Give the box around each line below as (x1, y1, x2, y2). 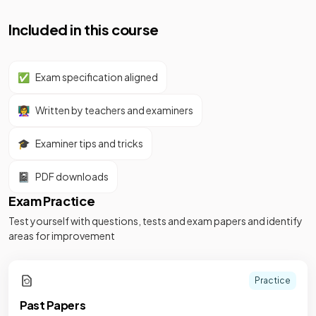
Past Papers (20, 298, 86, 312)
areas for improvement (8, 229, 115, 242)
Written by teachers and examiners (35, 104, 193, 116)
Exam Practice (8, 193, 95, 209)
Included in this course (8, 20, 159, 38)
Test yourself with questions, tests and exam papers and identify (8, 214, 303, 227)
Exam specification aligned (35, 71, 158, 83)
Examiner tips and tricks (35, 137, 143, 150)
